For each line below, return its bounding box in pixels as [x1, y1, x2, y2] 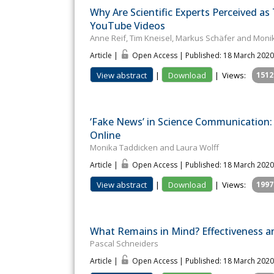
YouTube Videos [90, 19, 165, 33]
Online [90, 128, 120, 143]
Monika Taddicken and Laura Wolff [90, 142, 219, 154]
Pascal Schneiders [90, 238, 158, 250]
